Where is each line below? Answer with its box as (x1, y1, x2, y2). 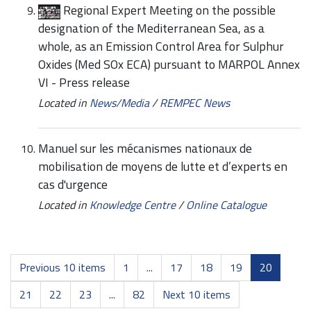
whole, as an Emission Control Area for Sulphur (38, 37, 284, 56)
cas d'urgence (38, 175, 108, 194)
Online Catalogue (186, 196, 267, 213)
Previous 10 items (19, 259, 106, 276)
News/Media (90, 94, 149, 111)
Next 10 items (162, 286, 230, 303)
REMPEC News (160, 94, 230, 111)
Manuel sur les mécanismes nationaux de (38, 139, 252, 158)
